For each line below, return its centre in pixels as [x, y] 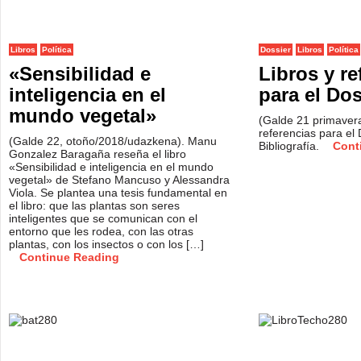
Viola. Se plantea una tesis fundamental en [118, 193]
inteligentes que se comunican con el [103, 218]
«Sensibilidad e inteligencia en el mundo [111, 167]
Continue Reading [69, 257]
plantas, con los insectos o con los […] [106, 244]
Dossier [276, 50]
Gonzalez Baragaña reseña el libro [98, 154]
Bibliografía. [290, 146]
